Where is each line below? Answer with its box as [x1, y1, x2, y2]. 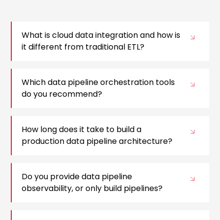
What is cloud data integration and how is [22, 29, 181, 41]
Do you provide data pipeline [22, 171, 133, 183]
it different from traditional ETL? [22, 41, 145, 53]
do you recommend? [22, 88, 103, 100]
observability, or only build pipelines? [22, 183, 163, 194]
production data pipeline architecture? [22, 136, 173, 147]
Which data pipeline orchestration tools [22, 77, 175, 88]
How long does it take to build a [22, 124, 142, 136]
